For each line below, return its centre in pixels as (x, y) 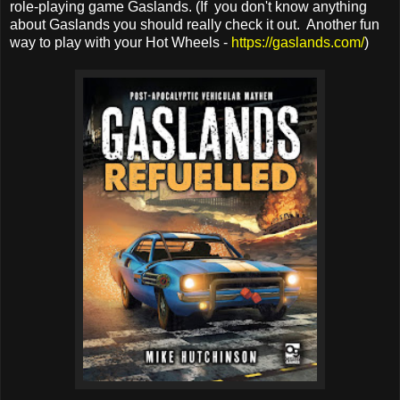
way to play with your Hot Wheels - (121, 42)
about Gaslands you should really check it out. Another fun (195, 24)
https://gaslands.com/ (298, 42)
